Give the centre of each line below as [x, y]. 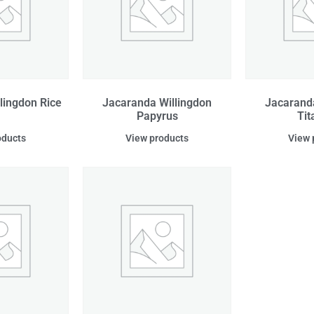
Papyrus [157, 116]
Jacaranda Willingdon [157, 103]
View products [157, 138]
